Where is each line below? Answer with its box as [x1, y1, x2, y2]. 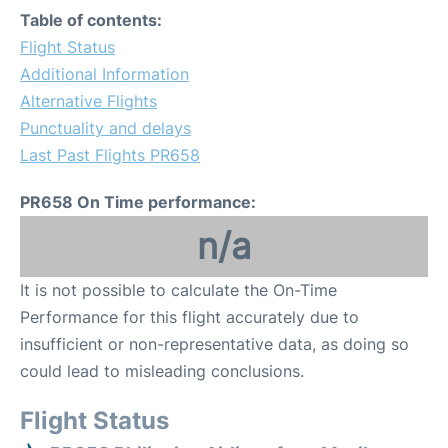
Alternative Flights [20, 91, 157, 111]
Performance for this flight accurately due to [20, 307, 359, 327]
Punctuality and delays [20, 118, 191, 138]
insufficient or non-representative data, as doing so [20, 334, 409, 354]
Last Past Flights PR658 [20, 145, 200, 165]
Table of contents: [20, 10, 162, 30]
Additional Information [20, 64, 189, 84]
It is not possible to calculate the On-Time [20, 280, 337, 300]
